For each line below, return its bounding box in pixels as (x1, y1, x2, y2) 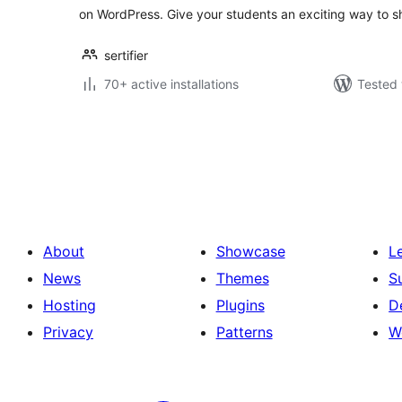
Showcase (215, 242, 285, 260)
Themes (215, 269, 269, 287)
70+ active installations (104, 76, 239, 92)
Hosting (43, 296, 96, 314)
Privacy (43, 323, 93, 341)
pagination (78, 143, 189, 169)
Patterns (215, 323, 273, 341)
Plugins (215, 296, 265, 314)
